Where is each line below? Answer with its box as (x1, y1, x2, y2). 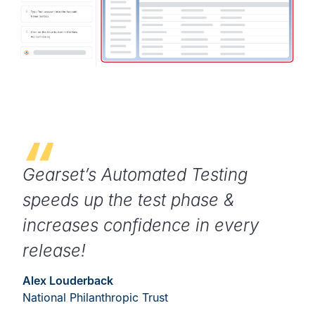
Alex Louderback (22, 274, 113, 288)
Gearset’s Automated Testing (22, 165, 247, 186)
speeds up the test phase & (22, 190, 235, 211)
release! (22, 240, 86, 262)
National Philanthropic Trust (22, 290, 168, 305)
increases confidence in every (22, 215, 259, 236)
